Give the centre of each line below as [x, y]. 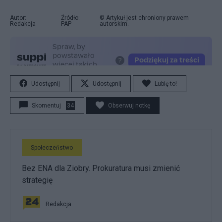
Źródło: [70, 18]
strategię [37, 180]
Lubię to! [166, 84]
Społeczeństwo [52, 148]
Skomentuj [46, 106]
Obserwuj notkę [129, 106]
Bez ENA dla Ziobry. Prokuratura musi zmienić [101, 168]
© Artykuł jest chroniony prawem [144, 18]
